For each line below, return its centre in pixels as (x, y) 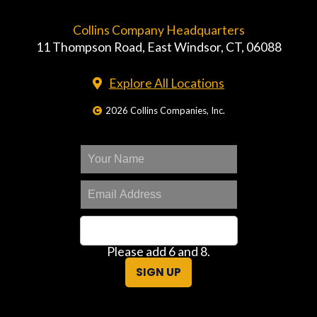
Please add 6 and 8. (158, 251)
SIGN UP (158, 272)
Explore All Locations (167, 83)
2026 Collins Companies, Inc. (165, 110)
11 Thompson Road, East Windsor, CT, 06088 (158, 47)
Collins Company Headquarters (158, 30)
